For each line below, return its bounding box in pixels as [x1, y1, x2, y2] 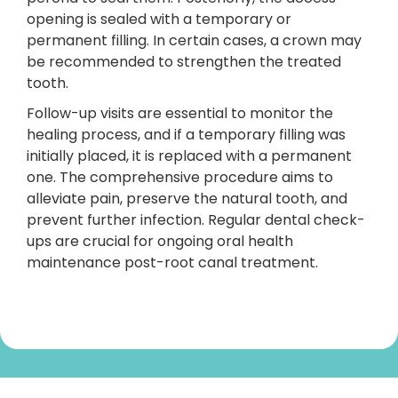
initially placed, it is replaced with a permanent [27, 146, 352, 166]
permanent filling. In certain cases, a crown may [27, 30, 362, 51]
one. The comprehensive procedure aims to [27, 167, 333, 187]
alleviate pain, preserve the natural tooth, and [27, 188, 347, 209]
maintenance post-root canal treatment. [27, 252, 318, 273]
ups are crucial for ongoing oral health [27, 231, 293, 251]
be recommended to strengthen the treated [27, 52, 341, 72]
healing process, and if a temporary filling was [27, 124, 346, 145]
